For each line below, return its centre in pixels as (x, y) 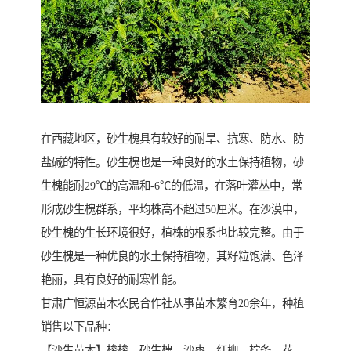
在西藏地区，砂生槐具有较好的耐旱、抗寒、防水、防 (172, 139)
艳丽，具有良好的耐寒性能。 (112, 280)
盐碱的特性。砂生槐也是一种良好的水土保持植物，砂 (172, 163)
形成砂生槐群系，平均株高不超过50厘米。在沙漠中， (172, 210)
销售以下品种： (79, 327)
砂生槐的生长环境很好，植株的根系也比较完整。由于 (172, 233)
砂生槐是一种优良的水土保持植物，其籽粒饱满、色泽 (172, 257)
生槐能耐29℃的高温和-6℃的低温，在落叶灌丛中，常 (172, 186)
